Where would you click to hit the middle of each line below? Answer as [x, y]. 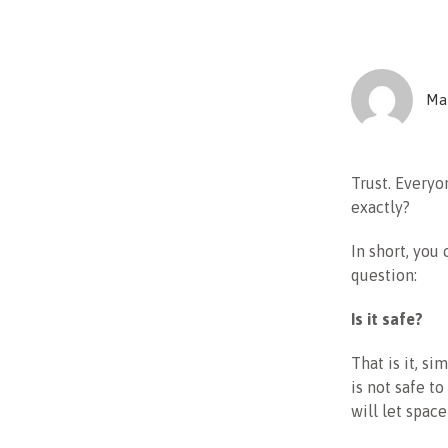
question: [384, 275]
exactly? [380, 207]
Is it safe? [387, 319]
